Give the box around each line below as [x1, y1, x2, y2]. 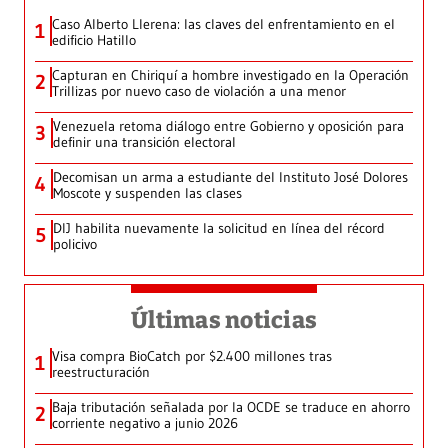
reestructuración [52, 363, 150, 382]
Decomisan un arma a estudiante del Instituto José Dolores [53, 168, 408, 187]
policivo [53, 235, 97, 254]
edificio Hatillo [52, 31, 136, 50]
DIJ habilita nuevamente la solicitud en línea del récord [53, 219, 385, 238]
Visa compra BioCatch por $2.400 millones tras [52, 347, 332, 366]
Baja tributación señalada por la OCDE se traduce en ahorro [52, 398, 410, 417]
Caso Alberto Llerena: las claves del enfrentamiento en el [52, 15, 395, 34]
